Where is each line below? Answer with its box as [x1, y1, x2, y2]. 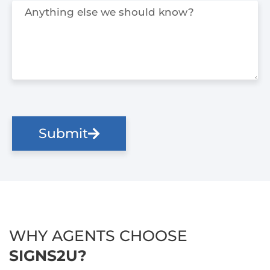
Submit [39, 125, 88, 142]
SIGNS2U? [9, 246, 87, 265]
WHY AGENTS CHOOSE [9, 226, 187, 245]
